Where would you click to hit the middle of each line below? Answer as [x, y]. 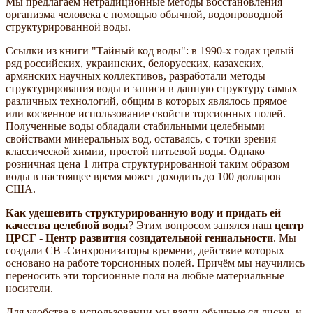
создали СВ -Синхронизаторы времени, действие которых [145, 250]
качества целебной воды [67, 225]
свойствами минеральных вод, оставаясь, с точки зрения [141, 138]
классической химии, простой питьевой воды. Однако [135, 151]
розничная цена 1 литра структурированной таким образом [147, 163]
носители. [29, 288]
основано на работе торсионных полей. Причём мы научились [155, 263]
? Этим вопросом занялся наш [202, 225]
